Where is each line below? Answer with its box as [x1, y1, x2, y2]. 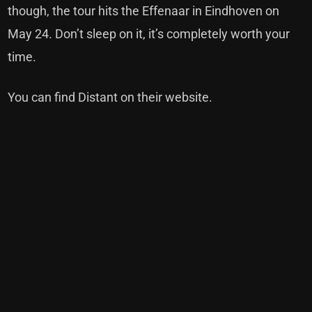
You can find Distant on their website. [8, 90, 213, 105]
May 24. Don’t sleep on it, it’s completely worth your [8, 26, 290, 42]
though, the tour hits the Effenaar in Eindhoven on [8, 3, 280, 19]
